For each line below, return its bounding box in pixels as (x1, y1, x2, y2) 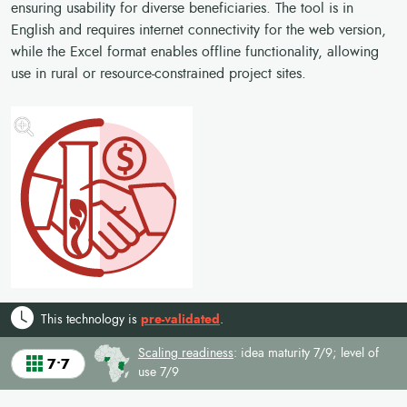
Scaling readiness (137, 347, 233, 360)
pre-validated (141, 313, 220, 326)
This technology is (41, 313, 141, 326)
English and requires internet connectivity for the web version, (11, 23, 386, 37)
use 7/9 (137, 366, 179, 379)
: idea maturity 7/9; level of (233, 347, 379, 360)
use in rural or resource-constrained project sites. (11, 66, 306, 81)
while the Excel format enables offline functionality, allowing (11, 45, 379, 59)
